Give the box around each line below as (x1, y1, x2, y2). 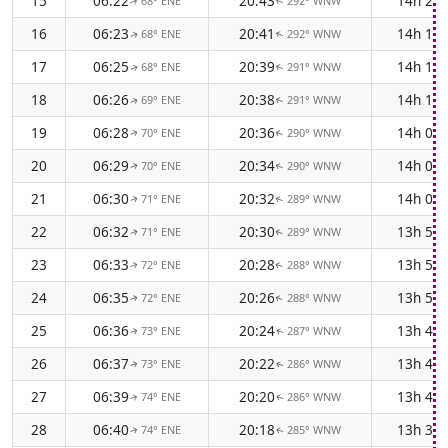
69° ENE (141, 92, 181, 107)
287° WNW (287, 323, 341, 338)
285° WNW (287, 422, 341, 437)
